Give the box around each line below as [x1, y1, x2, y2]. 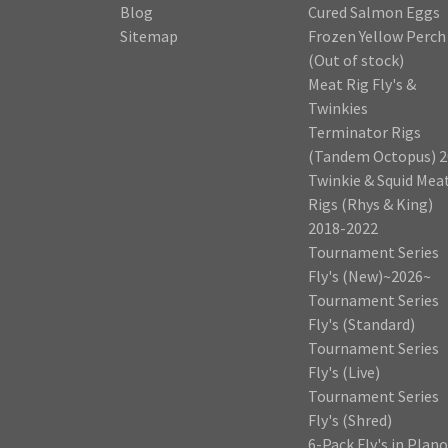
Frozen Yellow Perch [308, 26, 446, 47]
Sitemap [120, 26, 178, 47]
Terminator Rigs [308, 122, 421, 143]
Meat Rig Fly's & [308, 74, 416, 95]
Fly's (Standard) [308, 314, 415, 335]
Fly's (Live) [308, 362, 380, 383]
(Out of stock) [308, 50, 404, 71]
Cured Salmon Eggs [308, 2, 440, 23]
